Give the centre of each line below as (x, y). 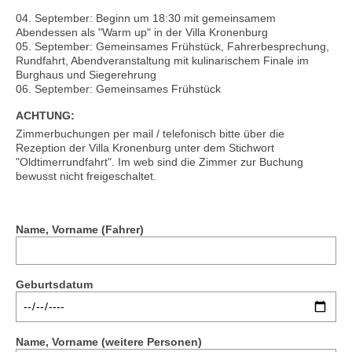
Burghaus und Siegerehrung (86, 75)
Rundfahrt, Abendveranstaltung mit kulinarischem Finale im (162, 61)
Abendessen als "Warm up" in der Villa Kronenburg (142, 33)
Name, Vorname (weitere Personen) (109, 341)
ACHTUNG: (45, 116)
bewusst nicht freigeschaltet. (86, 176)
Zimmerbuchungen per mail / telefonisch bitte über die (150, 134)
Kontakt (58, 46)
